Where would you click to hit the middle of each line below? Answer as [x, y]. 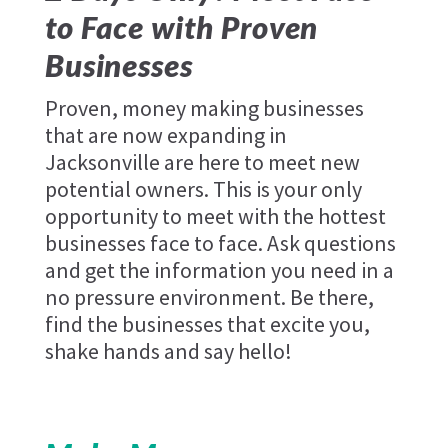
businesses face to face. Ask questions [220, 242]
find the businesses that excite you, [207, 323]
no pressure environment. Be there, [209, 296]
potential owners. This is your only [203, 188]
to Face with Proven [181, 27]
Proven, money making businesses [204, 107]
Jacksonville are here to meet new [202, 161]
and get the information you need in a [219, 269]
